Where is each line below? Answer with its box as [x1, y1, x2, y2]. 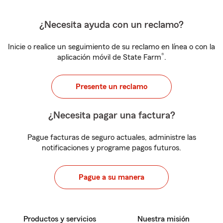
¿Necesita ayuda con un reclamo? [39, 20, 184, 30]
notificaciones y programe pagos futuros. [42, 144, 181, 152]
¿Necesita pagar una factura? [48, 111, 175, 120]
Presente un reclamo [76, 83, 147, 91]
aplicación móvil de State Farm [57, 53, 161, 61]
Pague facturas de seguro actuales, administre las [27, 133, 196, 141]
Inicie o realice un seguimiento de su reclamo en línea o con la [8, 43, 215, 51]
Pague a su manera [79, 173, 144, 181]
